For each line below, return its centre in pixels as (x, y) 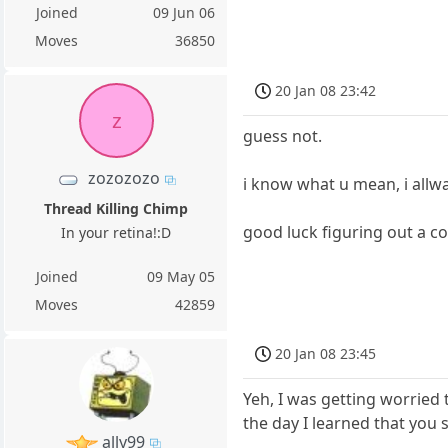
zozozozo (123, 178)
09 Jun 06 (184, 13)
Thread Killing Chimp (116, 208)
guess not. (283, 136)
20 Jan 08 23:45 (326, 354)
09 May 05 (181, 276)
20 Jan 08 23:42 (326, 91)
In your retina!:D (116, 232)
